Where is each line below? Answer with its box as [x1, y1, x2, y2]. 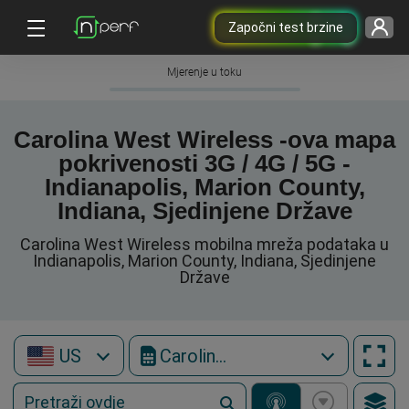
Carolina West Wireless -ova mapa [14, 126, 395, 153]
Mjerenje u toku [167, 66, 242, 79]
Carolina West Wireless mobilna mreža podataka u [20, 235, 389, 254]
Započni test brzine [227, 19, 343, 35]
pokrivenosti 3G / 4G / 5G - [58, 150, 351, 177]
